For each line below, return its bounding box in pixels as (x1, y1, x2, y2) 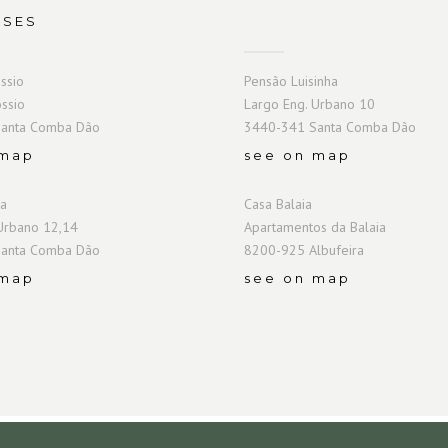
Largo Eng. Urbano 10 (244, 94, 375, 113)
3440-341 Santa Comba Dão (244, 117, 416, 136)
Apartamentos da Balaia (244, 217, 386, 236)
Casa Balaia (244, 194, 312, 213)
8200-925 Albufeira (244, 240, 364, 259)
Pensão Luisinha (244, 71, 338, 90)
